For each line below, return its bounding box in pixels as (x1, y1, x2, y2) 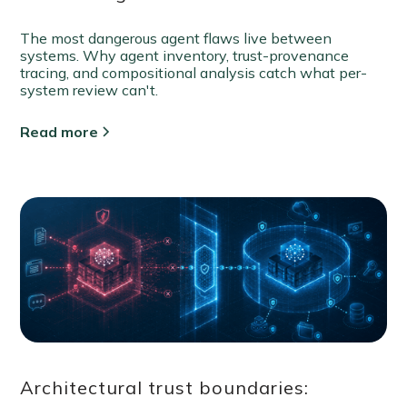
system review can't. (20, 80, 159, 99)
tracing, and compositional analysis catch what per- (20, 63, 368, 82)
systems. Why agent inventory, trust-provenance (20, 45, 350, 65)
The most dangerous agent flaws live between (20, 28, 333, 47)
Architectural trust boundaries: (20, 376, 310, 400)
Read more (20, 122, 99, 141)
